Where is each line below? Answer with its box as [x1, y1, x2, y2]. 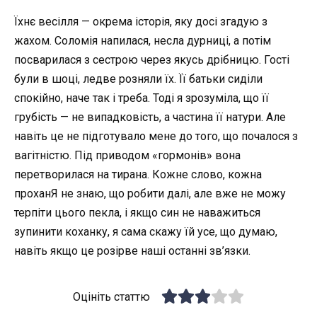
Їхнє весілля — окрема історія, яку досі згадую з [14, 14, 267, 28]
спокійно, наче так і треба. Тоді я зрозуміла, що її [14, 91, 269, 105]
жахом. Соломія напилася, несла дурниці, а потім [14, 33, 271, 47]
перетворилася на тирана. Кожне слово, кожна [14, 167, 262, 181]
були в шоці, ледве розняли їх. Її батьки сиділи [14, 71, 263, 86]
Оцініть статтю [73, 289, 151, 304]
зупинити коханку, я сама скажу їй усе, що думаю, [14, 224, 277, 238]
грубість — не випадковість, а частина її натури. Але [14, 110, 286, 124]
